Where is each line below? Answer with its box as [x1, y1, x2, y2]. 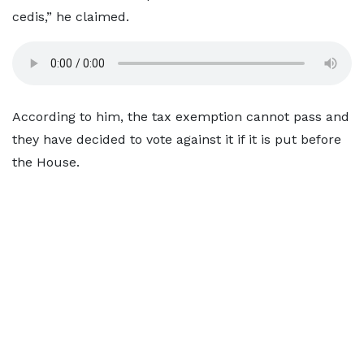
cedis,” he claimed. [12, 9, 129, 24]
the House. [12, 154, 80, 170]
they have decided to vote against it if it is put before [12, 132, 341, 147]
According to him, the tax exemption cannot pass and [12, 109, 349, 124]
